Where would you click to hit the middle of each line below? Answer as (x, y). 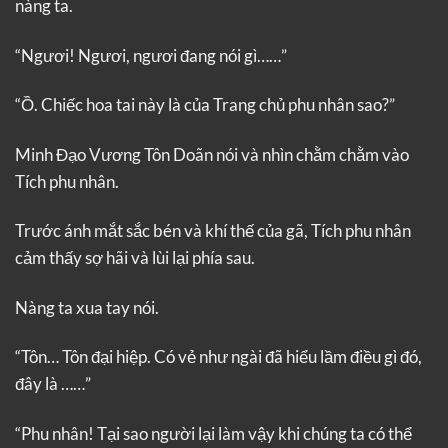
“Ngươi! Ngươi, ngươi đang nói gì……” (151, 55)
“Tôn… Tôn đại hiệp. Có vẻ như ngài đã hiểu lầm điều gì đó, (218, 357)
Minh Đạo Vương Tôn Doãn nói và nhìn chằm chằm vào (212, 154)
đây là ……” (53, 384)
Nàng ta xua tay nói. (87, 307)
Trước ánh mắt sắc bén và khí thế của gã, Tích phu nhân (213, 231)
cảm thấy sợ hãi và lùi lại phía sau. (135, 258)
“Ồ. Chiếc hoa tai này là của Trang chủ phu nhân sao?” (205, 105)
